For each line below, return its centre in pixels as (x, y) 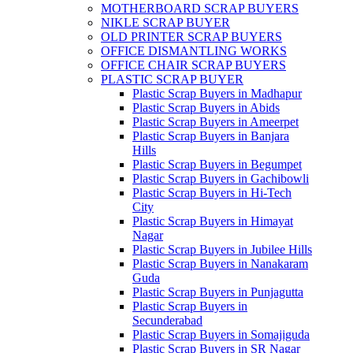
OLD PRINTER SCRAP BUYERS (191, 37)
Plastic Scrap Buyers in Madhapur (217, 93)
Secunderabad (167, 320)
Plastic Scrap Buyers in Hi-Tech (212, 193)
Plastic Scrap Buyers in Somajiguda (221, 334)
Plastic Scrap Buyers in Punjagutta (218, 292)
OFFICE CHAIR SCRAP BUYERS (193, 65)
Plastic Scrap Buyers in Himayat (213, 221)
